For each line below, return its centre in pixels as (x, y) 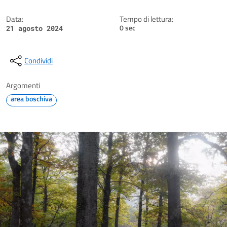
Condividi (39, 61)
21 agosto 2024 (34, 28)
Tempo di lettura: (146, 19)
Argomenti (23, 85)
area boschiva (31, 99)
